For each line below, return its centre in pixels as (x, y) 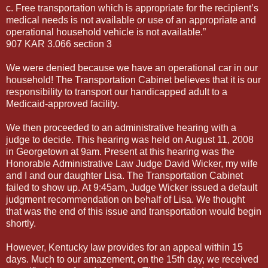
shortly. (21, 223)
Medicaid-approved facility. (63, 103)
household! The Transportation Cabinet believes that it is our (133, 80)
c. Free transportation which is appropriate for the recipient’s (132, 8)
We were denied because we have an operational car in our (132, 68)
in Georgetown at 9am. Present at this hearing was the (120, 151)
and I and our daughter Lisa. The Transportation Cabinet (124, 175)
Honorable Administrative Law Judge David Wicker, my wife (132, 163)
